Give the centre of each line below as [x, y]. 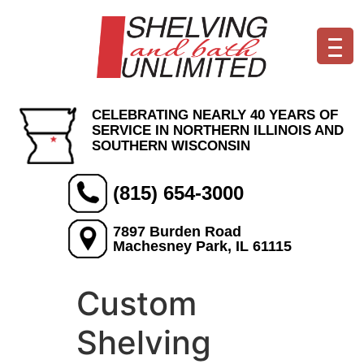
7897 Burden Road [177, 232]
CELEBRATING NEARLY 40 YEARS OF [214, 115]
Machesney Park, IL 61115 [202, 246]
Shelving [144, 342]
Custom [136, 303]
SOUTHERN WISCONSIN [171, 146]
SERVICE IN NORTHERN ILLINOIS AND [217, 130]
